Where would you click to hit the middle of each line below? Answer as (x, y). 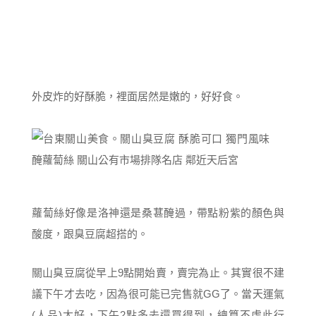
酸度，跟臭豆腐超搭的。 (90, 234)
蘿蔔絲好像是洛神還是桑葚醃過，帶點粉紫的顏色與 (158, 213)
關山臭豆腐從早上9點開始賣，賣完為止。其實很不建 (158, 273)
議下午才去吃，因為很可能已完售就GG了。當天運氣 (158, 294)
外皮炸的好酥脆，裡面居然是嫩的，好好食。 (138, 96)
